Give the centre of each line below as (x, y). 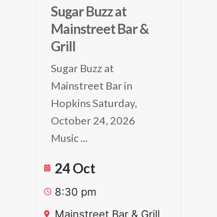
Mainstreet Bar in (92, 85)
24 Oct (75, 168)
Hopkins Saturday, (94, 103)
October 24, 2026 (93, 120)
